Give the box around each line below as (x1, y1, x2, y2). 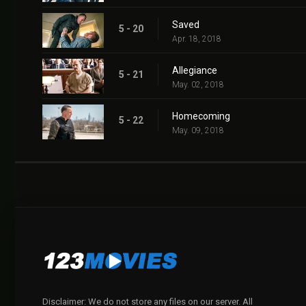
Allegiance (172, 65, 217, 76)
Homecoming (172, 111, 230, 122)
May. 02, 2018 (172, 80, 224, 90)
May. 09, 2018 (172, 126, 224, 136)
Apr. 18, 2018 (172, 34, 221, 44)
